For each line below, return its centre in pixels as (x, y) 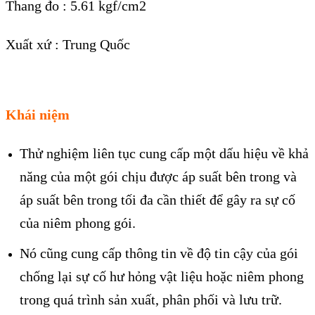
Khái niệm (38, 115)
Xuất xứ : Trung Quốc (68, 44)
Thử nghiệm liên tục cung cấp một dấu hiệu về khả (164, 154)
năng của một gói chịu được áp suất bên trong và (158, 177)
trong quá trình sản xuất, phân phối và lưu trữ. (151, 300)
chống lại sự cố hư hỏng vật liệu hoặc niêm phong (162, 277)
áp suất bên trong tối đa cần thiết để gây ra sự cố (157, 200)
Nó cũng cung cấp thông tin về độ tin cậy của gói (159, 253)
